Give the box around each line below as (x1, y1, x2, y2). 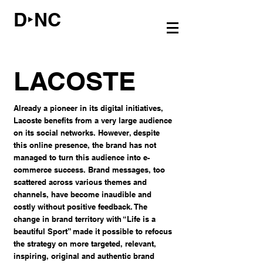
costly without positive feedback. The (14, 202, 147, 211)
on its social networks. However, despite (14, 128, 160, 137)
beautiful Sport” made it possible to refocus (14, 227, 172, 236)
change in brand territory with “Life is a (14, 214, 156, 224)
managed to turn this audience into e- (14, 153, 150, 162)
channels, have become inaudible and (14, 190, 151, 199)
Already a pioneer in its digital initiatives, (14, 103, 163, 113)
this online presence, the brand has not (14, 140, 156, 150)
